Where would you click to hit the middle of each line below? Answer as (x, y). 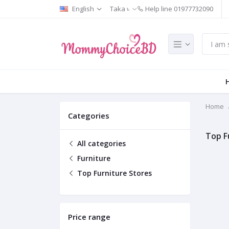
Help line (158, 9)
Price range (89, 217)
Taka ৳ (119, 9)
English (83, 9)
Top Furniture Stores (113, 173)
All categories (100, 143)
